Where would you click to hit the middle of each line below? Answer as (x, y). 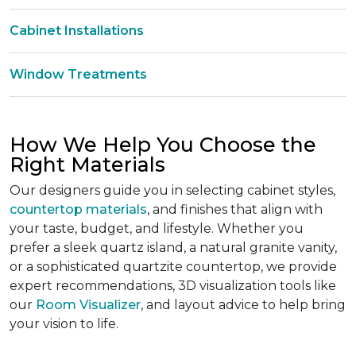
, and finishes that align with (235, 209)
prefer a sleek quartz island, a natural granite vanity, (173, 248)
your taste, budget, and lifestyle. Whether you (157, 228)
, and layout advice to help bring (243, 305)
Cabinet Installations (77, 31)
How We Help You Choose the (163, 145)
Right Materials (87, 164)
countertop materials (78, 209)
